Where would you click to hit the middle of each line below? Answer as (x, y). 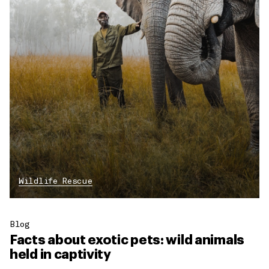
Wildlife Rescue (56, 182)
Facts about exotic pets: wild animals (127, 240)
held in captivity (60, 255)
